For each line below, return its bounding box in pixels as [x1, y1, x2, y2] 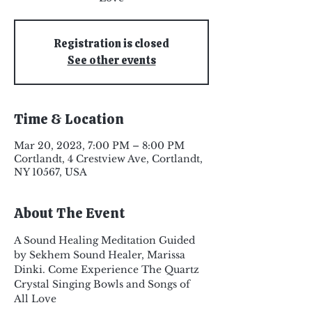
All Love [14, 292, 56, 305]
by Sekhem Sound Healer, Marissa [14, 249, 188, 261]
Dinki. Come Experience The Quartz [14, 263, 202, 276]
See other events [67, 53, 156, 68]
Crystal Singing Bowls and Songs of [14, 278, 193, 290]
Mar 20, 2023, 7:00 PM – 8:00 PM [14, 139, 185, 152]
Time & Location [14, 110, 124, 128]
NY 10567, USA [14, 166, 87, 178]
